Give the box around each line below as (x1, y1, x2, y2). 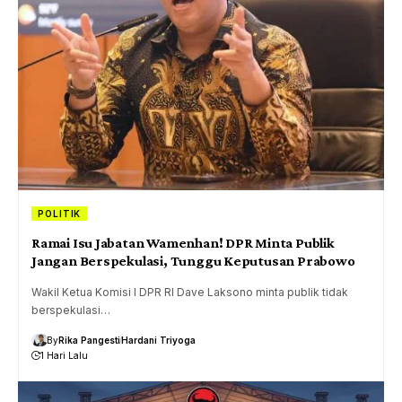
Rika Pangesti (58, 334, 120, 345)
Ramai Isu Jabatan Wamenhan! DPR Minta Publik (31, 234, 335, 250)
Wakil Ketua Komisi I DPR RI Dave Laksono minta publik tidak (31, 284, 348, 299)
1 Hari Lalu (40, 349, 88, 361)
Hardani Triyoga (121, 334, 196, 345)
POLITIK (38, 207, 82, 219)
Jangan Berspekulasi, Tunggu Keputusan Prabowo (31, 252, 355, 268)
